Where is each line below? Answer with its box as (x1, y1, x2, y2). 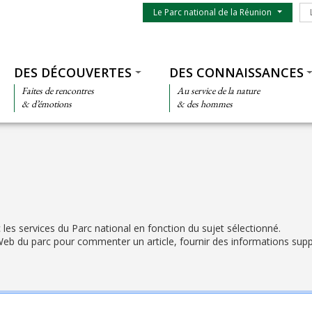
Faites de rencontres (21, 84, 94, 97)
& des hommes (176, 97, 233, 110)
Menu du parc (141, 2, 204, 15)
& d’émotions (21, 97, 72, 110)
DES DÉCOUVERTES (13, 64, 132, 81)
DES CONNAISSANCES (169, 64, 304, 81)
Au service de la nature (176, 84, 260, 97)
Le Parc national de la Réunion (153, 6, 272, 18)
